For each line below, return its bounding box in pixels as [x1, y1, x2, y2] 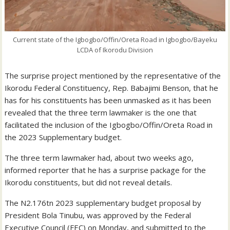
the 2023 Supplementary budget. [5, 132, 122, 143]
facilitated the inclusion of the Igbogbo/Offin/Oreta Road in [5, 120, 213, 130]
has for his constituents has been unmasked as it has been [5, 95, 212, 106]
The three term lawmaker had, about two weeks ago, [5, 152, 194, 163]
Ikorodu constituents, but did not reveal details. [5, 177, 172, 188]
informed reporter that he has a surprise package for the [5, 165, 206, 176]
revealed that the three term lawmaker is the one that [5, 107, 197, 118]
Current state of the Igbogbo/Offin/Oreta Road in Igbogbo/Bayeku [13, 35, 217, 45]
